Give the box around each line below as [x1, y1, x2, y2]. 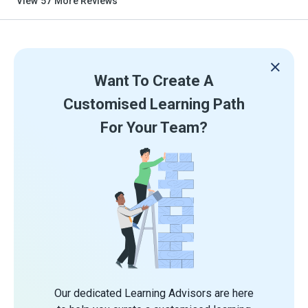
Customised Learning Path [63, 96, 245, 113]
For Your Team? [100, 119, 208, 137]
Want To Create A [94, 72, 214, 90]
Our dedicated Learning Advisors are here [54, 287, 254, 300]
